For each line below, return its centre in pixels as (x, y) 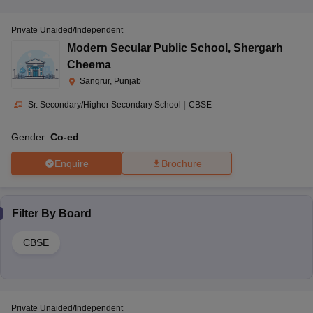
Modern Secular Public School (147, 48)
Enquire (71, 163)
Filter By (35, 214)
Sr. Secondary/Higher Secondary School (104, 104)
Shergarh (258, 48)
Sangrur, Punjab (110, 81)
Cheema (89, 64)
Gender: (31, 137)
